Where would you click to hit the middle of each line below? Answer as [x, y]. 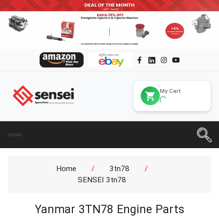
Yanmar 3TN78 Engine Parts [109, 210]
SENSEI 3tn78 [102, 180]
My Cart [170, 91]
